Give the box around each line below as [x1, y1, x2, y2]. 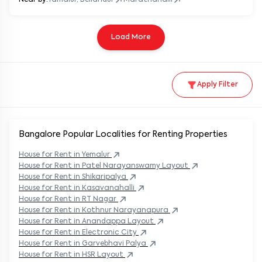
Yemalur [82, 151, 110, 158]
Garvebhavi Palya [82, 240, 146, 247]
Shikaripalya [82, 173, 126, 181]
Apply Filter [197, 81, 238, 88]
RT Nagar [82, 195, 116, 203]
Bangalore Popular [19, 130, 94, 139]
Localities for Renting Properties [94, 130, 227, 139]
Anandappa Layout [82, 218, 154, 225]
